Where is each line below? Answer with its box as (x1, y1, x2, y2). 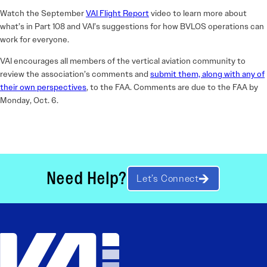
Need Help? (46, 166, 127, 191)
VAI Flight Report (86, 8, 149, 19)
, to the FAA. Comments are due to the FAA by (86, 82, 258, 93)
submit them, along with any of (150, 69, 265, 80)
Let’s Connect (136, 172, 199, 185)
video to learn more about (149, 8, 247, 19)
